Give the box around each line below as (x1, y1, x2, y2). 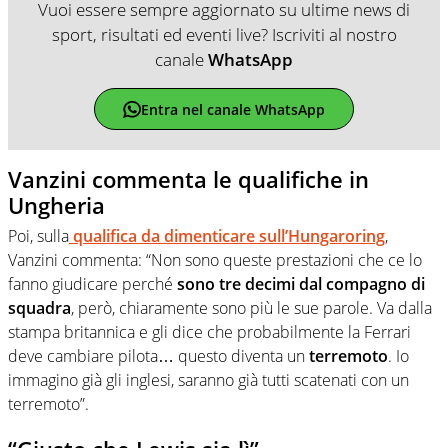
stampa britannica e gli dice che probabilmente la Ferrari (8, 320, 411, 343)
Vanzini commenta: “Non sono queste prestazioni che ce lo (8, 248, 422, 271)
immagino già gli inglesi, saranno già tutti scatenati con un (8, 368, 409, 391)
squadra (8, 296, 71, 319)
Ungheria (8, 190, 105, 221)
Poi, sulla (8, 224, 69, 247)
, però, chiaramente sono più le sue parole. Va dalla (71, 296, 432, 319)
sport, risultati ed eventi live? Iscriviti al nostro (51, 23, 397, 47)
